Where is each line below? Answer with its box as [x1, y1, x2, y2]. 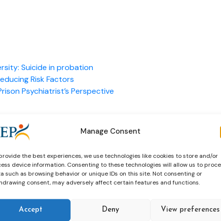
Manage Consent [80, 126, 141, 136]
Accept [18, 206, 42, 214]
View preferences [161, 206, 220, 214]
